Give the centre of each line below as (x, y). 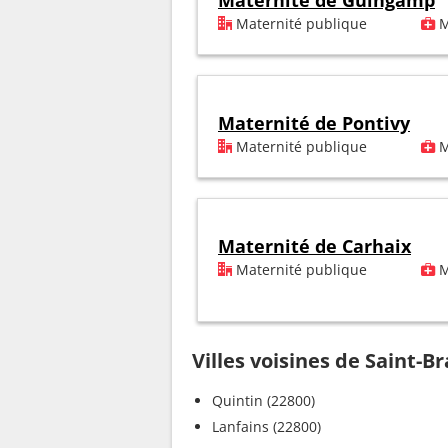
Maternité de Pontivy (314, 123)
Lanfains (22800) (266, 427)
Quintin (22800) (263, 401)
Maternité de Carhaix (314, 246)
